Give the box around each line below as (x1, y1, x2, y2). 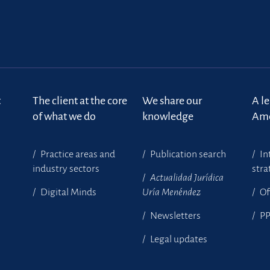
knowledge (142, 110, 193, 122)
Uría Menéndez (142, 187, 201, 198)
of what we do (32, 110, 96, 122)
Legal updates (148, 234, 207, 245)
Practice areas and (38, 149, 115, 160)
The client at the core (32, 95, 127, 107)
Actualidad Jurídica (149, 172, 224, 183)
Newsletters (148, 210, 201, 221)
